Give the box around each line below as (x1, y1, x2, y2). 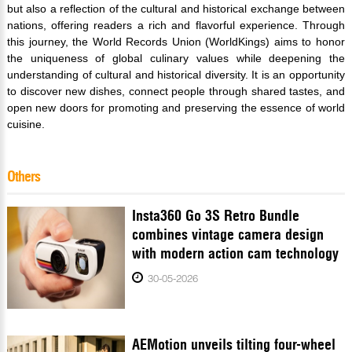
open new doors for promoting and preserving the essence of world (6, 101, 346, 115)
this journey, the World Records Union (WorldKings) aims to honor (6, 35, 346, 49)
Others (6, 167, 40, 186)
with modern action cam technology (132, 244, 339, 263)
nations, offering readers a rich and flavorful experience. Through (6, 19, 346, 32)
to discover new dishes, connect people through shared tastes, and (6, 85, 346, 98)
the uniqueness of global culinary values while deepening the (6, 52, 346, 65)
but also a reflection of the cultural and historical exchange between (6, 2, 346, 16)
